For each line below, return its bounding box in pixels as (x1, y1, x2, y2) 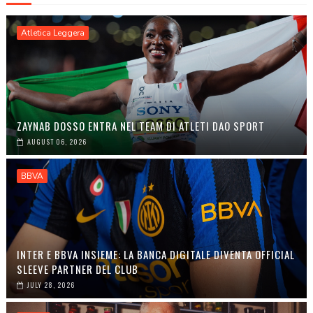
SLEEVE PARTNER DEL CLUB (16, 261, 138, 277)
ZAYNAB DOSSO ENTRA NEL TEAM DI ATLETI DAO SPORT (16, 118, 265, 134)
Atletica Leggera (20, 27, 85, 39)
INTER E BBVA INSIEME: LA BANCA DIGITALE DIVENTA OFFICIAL (16, 247, 295, 263)
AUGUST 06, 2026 (27, 136, 87, 147)
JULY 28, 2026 (27, 279, 75, 291)
